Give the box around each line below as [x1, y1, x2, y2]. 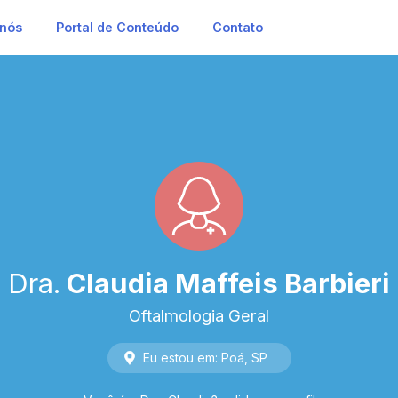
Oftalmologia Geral [129, 306, 269, 325]
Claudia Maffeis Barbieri [67, 267, 390, 299]
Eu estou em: [142, 350, 218, 365]
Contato [211, 20, 263, 35]
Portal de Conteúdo [55, 20, 179, 35]
